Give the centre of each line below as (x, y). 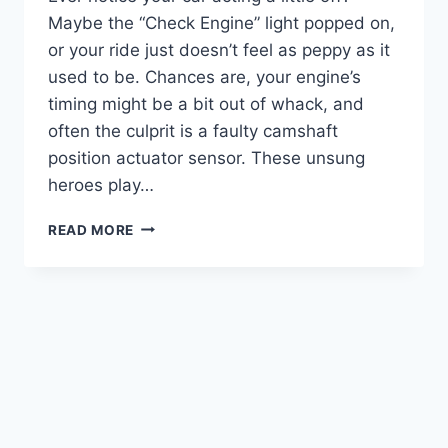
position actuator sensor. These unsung (206, 157)
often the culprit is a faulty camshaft (193, 130)
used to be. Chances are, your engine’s (204, 76)
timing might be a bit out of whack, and (206, 103)
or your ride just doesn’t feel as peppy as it (219, 49)
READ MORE (91, 229)
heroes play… (101, 184)
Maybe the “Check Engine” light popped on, (221, 22)
